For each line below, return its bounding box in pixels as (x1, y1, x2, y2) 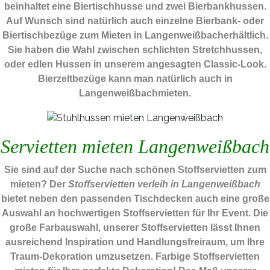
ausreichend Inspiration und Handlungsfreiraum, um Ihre (5, 236, 265, 247)
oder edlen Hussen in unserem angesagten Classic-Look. (4, 59, 266, 70)
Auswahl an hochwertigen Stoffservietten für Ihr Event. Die (2, 207, 268, 218)
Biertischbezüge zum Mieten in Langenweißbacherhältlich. (2, 30, 268, 41)
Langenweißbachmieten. (79, 88, 191, 99)
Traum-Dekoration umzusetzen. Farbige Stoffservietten (10, 251, 260, 262)
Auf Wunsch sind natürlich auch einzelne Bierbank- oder (6, 16, 264, 27)
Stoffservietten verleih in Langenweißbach (67, 178, 260, 189)
